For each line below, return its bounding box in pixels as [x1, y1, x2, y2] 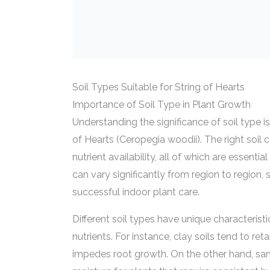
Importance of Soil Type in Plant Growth [72, 99, 251, 110]
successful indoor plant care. [72, 186, 199, 198]
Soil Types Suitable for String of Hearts [72, 81, 245, 93]
